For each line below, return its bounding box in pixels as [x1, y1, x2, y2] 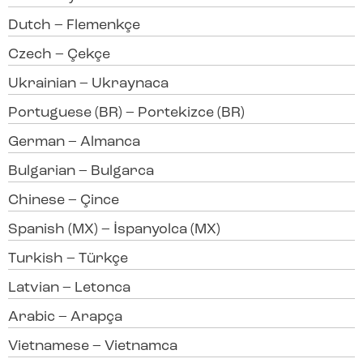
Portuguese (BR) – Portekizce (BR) [8, 105, 245, 122]
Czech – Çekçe [8, 47, 110, 63]
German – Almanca [8, 135, 140, 151]
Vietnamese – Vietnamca [8, 339, 177, 355]
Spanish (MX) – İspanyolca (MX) [8, 222, 220, 238]
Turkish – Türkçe [8, 251, 128, 267]
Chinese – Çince [8, 193, 119, 209]
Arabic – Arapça [8, 310, 122, 326]
